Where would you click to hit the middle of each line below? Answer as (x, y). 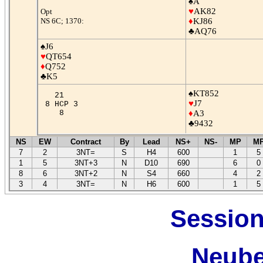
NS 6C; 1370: (62, 21)
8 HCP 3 (64, 104)
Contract (86, 142)
